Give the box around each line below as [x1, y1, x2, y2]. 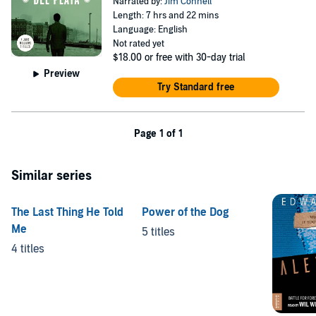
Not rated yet [112, 38, 164, 49]
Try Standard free [157, 81, 235, 93]
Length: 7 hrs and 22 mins [112, 10, 219, 21]
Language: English [112, 24, 188, 35]
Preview [44, 67, 80, 80]
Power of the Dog [142, 205, 229, 219]
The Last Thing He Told [11, 205, 123, 219]
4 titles [11, 242, 44, 256]
